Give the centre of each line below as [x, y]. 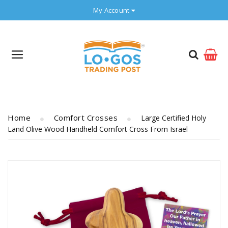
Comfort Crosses [85, 118]
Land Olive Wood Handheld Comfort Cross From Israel [98, 129]
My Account [111, 10]
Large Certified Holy [173, 118]
